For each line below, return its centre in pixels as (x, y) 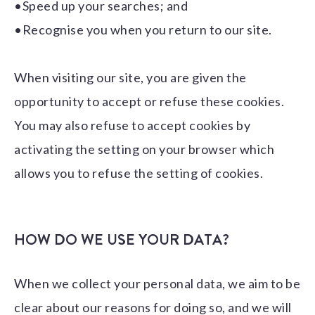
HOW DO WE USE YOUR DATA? (122, 240)
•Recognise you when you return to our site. (143, 30)
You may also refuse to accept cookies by (132, 126)
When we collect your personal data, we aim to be (157, 284)
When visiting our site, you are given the (130, 78)
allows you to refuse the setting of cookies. (139, 173)
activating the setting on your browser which (144, 149)
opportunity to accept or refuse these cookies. (149, 102)
